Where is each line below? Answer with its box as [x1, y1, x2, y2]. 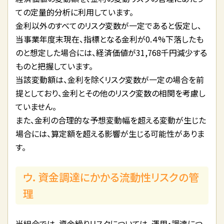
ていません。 [15, 100, 56, 112]
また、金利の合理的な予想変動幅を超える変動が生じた [15, 113, 206, 126]
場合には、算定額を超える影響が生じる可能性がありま [15, 127, 204, 139]
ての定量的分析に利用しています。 [15, 5, 133, 18]
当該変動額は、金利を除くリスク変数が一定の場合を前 [15, 73, 204, 85]
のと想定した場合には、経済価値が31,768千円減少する [15, 46, 207, 58]
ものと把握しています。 [15, 59, 93, 72]
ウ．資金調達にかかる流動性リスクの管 [23, 169, 199, 184]
